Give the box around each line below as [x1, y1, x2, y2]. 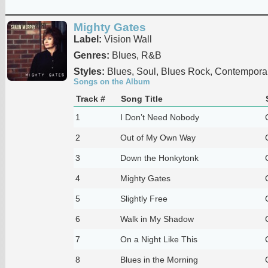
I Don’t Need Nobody [120, 112, 199, 122]
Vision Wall [101, 33, 152, 44]
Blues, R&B [109, 50, 162, 60]
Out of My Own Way [120, 132, 196, 142]
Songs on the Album [73, 77, 150, 86]
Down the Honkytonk [120, 153, 199, 163]
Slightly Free [120, 193, 167, 203]
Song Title [120, 93, 163, 103]
